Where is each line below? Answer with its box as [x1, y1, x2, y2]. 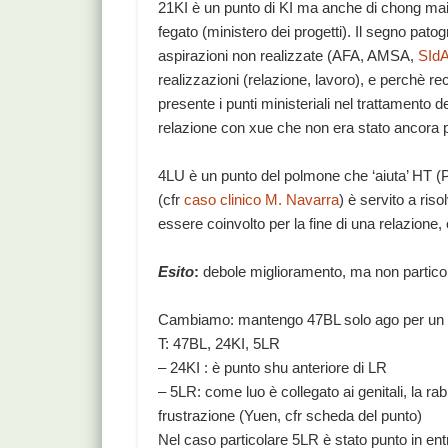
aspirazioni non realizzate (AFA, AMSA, [158, 47, 419, 65]
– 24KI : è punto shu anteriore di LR [158, 359, 388, 377]
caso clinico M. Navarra [184, 191, 340, 209]
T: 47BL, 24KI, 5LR [158, 335, 281, 353]
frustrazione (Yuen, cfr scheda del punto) [158, 407, 423, 425]
